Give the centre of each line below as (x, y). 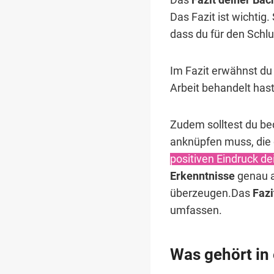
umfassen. (196, 210)
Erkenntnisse (202, 176)
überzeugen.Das (210, 193)
